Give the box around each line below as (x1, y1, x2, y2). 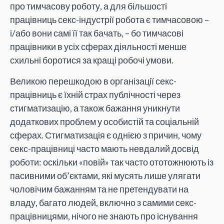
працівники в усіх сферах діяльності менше (10, 41, 186, 52)
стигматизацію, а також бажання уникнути (10, 102, 180, 113)
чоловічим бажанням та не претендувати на (10, 183, 188, 194)
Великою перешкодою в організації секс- (10, 75, 176, 86)
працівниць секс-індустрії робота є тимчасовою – (10, 14, 209, 25)
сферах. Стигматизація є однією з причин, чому (10, 129, 201, 140)
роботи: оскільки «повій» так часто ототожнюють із (10, 156, 213, 167)
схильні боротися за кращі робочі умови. (10, 54, 173, 66)
